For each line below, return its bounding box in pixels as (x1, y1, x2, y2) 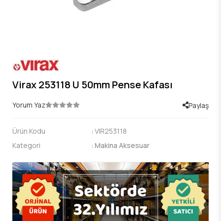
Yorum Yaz (12, 100, 45, 110)
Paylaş (188, 100, 209, 110)
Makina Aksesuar (95, 140, 149, 150)
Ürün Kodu (12, 126, 45, 136)
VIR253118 (95, 126, 127, 136)
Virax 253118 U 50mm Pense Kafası (12, 78, 173, 91)
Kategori (12, 140, 40, 150)
